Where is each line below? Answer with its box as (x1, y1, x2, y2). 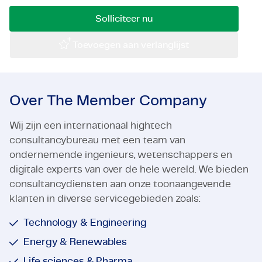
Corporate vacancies (19, 36, 104, 45)
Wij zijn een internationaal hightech (9, 120, 172, 130)
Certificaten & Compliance (19, 11, 127, 19)
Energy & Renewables (23, 237, 127, 247)
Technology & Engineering (23, 218, 147, 227)
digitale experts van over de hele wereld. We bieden (9, 164, 249, 174)
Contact (19, 62, 53, 71)
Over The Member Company (9, 94, 207, 108)
